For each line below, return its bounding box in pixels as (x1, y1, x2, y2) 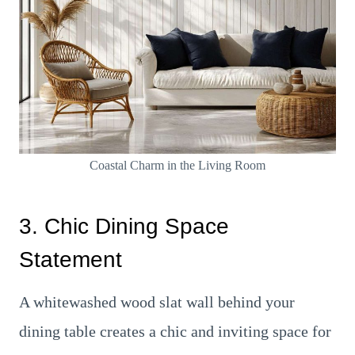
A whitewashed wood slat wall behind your (19, 293, 295, 311)
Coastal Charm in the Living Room (90, 158, 265, 172)
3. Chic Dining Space (19, 214, 229, 239)
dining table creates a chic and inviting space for (19, 323, 331, 340)
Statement (19, 247, 122, 272)
